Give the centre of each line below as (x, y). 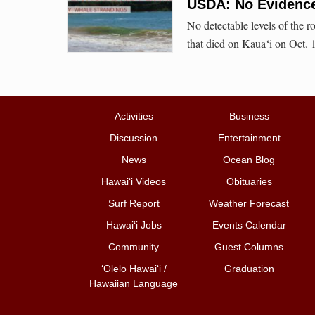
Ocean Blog (249, 160)
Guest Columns (249, 247)
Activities (134, 116)
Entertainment (249, 138)
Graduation (249, 269)
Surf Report (134, 204)
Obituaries (249, 182)
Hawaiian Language (134, 284)
